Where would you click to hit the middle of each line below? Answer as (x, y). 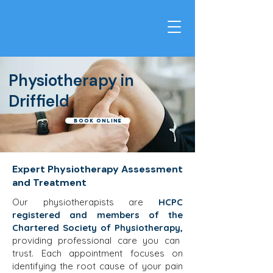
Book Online (98, 121)
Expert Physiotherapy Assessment (97, 169)
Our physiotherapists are (85, 202)
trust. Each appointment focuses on (97, 253)
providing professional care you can (96, 240)
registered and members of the (97, 215)
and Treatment (49, 183)
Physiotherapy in (71, 80)
